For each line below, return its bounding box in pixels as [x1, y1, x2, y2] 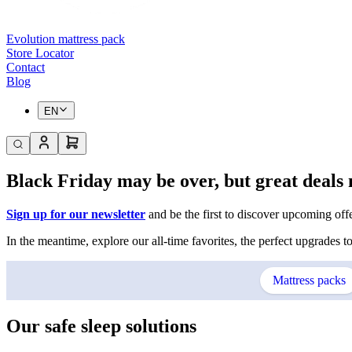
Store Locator [6, 46, 74, 60]
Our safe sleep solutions [6, 315, 196, 336]
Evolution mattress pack [6, 32, 125, 46]
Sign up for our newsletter [6, 207, 145, 221]
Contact [6, 60, 45, 75]
